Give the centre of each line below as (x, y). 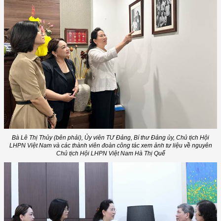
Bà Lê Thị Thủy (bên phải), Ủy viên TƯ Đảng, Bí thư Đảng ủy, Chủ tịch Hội (110, 138)
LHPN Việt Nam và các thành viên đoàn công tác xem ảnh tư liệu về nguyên (110, 146)
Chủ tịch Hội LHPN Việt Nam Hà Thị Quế (110, 154)
